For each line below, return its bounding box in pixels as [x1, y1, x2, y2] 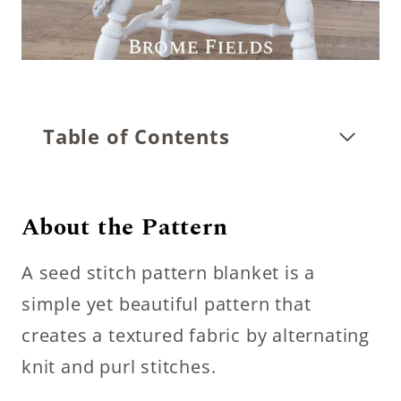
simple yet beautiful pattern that [21, 292, 311, 316]
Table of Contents [43, 123, 230, 149]
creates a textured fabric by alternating [21, 323, 370, 347]
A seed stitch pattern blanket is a [21, 260, 316, 285]
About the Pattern [21, 209, 228, 245]
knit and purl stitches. [21, 354, 217, 379]
